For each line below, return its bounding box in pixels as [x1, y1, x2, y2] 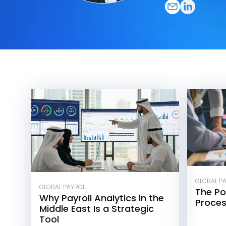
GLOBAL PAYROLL [39, 182, 88, 191]
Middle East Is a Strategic [39, 202, 154, 215]
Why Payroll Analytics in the [39, 191, 164, 204]
